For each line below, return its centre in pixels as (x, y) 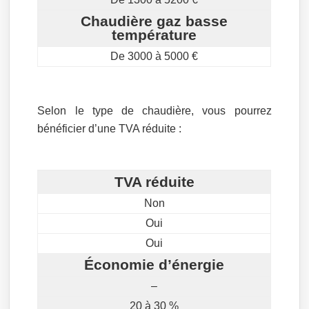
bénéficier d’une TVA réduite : (110, 129)
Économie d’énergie (154, 265)
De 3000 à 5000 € (154, 56)
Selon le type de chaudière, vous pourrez (154, 111)
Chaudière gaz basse (154, 21)
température (154, 35)
